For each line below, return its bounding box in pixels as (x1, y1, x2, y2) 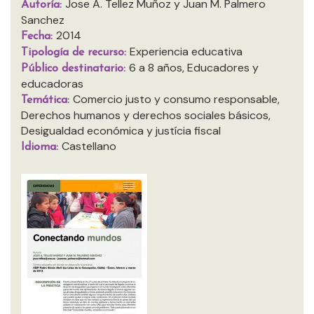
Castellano (62, 139, 116, 153)
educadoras (21, 76, 83, 91)
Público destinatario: (21, 63, 129, 74)
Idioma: (21, 142, 62, 153)
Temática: (21, 95, 73, 106)
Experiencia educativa (130, 44, 243, 59)
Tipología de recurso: (21, 47, 130, 58)
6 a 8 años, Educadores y (129, 60, 259, 75)
